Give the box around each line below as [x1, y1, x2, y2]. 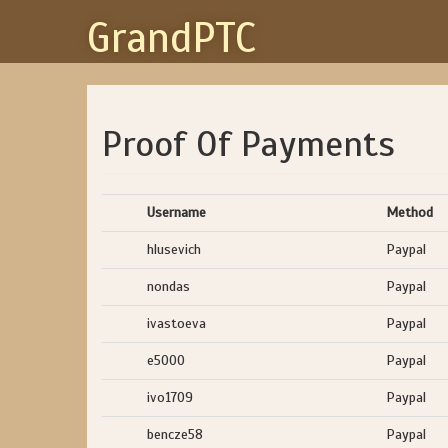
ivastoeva [147, 315, 206, 332]
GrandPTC [87, 12, 256, 64]
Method [386, 204, 433, 221]
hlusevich [147, 241, 201, 258]
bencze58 [147, 426, 203, 443]
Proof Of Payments [102, 122, 395, 166]
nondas [147, 278, 190, 295]
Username [147, 204, 206, 221]
